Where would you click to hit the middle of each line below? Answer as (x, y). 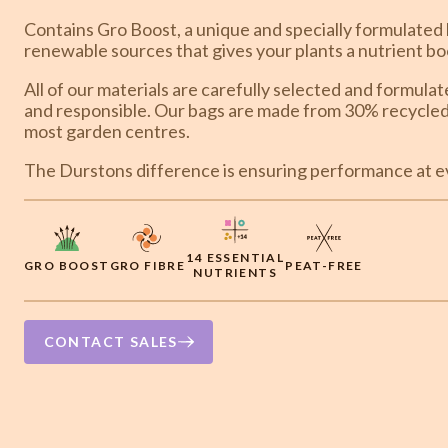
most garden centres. (107, 130)
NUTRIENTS (235, 272)
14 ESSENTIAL (235, 257)
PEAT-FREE (324, 265)
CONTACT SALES (110, 341)
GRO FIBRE (147, 265)
